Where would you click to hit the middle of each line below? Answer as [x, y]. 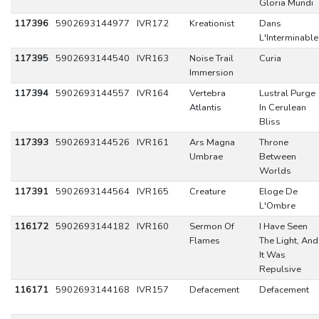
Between [277, 157]
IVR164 [152, 93]
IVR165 [152, 192]
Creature [207, 192]
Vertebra [207, 93]
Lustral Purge [287, 93]
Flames [204, 241]
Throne [273, 142]
